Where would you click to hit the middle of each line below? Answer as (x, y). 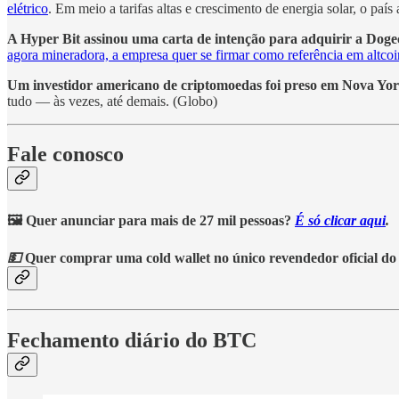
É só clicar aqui (340, 220)
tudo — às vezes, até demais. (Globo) (112, 101)
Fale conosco (65, 155)
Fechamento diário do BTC (132, 340)
